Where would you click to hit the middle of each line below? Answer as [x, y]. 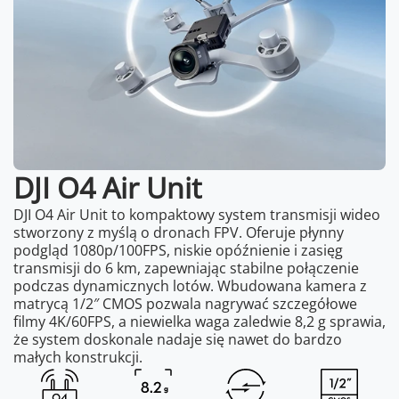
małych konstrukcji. [78, 357]
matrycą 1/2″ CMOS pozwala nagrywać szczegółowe [185, 303]
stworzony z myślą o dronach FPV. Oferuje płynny [179, 232]
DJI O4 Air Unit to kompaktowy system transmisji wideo [197, 214]
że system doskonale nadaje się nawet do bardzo [178, 339]
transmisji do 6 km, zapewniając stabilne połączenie [186, 268]
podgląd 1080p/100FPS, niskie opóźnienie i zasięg [178, 250]
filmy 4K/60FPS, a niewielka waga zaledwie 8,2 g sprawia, [199, 321]
